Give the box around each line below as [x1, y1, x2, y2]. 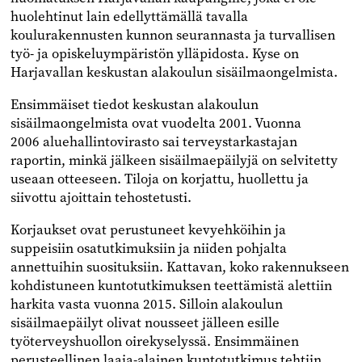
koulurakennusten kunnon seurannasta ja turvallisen [10, 25, 335, 45]
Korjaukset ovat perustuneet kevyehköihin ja [10, 220, 286, 240]
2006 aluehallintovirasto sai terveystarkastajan [10, 132, 297, 152]
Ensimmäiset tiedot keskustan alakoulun [10, 95, 259, 115]
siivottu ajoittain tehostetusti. [10, 187, 192, 208]
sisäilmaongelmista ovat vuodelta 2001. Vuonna [10, 113, 301, 133]
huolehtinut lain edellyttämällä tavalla [10, 6, 248, 27]
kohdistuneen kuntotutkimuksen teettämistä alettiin [10, 276, 332, 296]
